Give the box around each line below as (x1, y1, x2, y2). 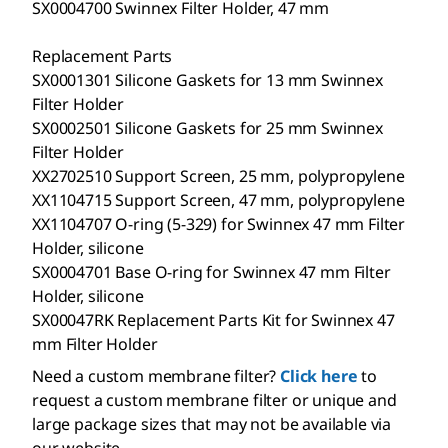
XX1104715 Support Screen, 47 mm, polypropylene (32, 188, 405, 211)
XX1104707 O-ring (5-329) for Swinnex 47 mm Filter (32, 212, 406, 235)
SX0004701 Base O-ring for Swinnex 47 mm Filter (32, 260, 391, 283)
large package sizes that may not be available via (32, 412, 392, 435)
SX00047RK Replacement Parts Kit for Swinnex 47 (32, 308, 395, 331)
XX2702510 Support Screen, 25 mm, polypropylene (32, 164, 405, 187)
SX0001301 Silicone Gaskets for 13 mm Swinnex (32, 68, 383, 91)
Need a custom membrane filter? (32, 364, 281, 387)
